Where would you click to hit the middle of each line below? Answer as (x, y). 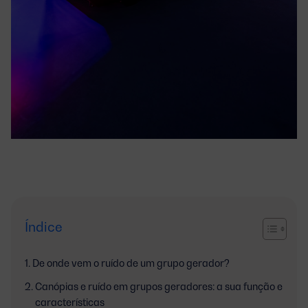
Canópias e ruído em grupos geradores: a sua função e (158, 286)
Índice (44, 226)
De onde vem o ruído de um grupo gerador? (131, 263)
